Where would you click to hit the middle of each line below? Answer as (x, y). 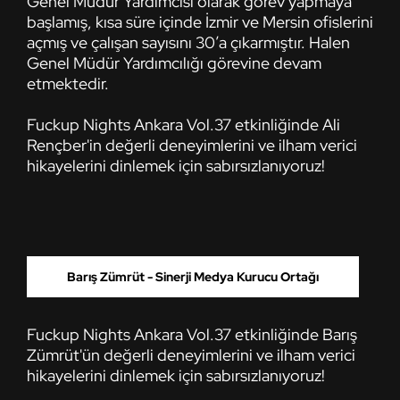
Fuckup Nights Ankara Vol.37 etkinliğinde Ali (183, 124)
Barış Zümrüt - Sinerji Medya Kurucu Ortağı (193, 276)
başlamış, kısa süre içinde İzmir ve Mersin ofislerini (200, 21)
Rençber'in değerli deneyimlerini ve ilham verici (192, 145)
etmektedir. (68, 83)
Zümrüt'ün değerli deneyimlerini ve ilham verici (191, 354)
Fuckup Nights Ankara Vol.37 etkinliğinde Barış (192, 334)
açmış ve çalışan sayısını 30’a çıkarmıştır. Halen (188, 42)
